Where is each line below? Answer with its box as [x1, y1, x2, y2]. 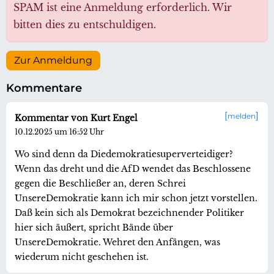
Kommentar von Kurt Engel [15, 112, 138, 124]
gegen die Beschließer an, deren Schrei [15, 177, 186, 189]
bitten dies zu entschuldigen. [13, 18, 156, 31]
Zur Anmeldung [14, 54, 92, 66]
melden [228, 111, 256, 120]
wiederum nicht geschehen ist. [15, 251, 149, 262]
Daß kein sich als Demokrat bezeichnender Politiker [15, 207, 244, 218]
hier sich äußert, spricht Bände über [15, 221, 173, 233]
